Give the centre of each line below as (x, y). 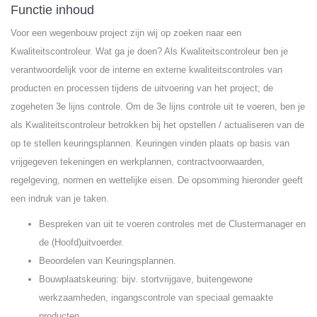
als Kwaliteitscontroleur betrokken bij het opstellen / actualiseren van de (157, 125)
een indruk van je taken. (60, 198)
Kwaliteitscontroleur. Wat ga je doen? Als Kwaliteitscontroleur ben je (149, 51)
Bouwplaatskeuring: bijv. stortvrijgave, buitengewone (146, 279)
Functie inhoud (52, 10)
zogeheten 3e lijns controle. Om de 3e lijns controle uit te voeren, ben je (158, 106)
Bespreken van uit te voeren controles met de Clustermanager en (172, 224)
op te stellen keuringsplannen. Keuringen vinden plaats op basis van (150, 143)
